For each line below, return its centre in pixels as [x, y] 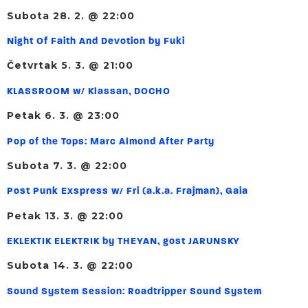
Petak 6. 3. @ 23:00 [63, 116]
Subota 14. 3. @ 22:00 [70, 266]
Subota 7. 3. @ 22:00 [67, 165]
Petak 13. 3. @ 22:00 [65, 216]
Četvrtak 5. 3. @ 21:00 [70, 66]
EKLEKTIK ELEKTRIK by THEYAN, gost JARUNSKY [123, 242]
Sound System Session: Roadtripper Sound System [134, 291]
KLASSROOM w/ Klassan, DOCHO [89, 91]
